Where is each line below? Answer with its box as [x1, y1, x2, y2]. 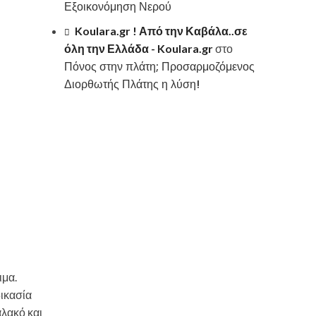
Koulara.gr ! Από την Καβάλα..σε [75, 24, 248, 37]
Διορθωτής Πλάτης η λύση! [64, 76, 200, 92]
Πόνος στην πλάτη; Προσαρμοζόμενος [64, 59, 255, 75]
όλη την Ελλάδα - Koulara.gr [64, 42, 213, 55]
